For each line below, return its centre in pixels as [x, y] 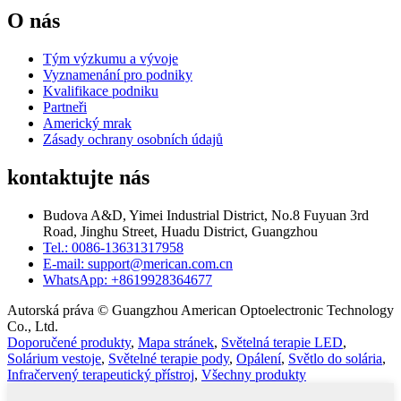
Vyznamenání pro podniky [118, 75]
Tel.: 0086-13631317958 [113, 247]
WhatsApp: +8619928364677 [128, 279]
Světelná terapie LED [282, 342]
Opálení [259, 358]
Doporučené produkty [69, 342]
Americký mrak [87, 124]
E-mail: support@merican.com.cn [138, 263]
